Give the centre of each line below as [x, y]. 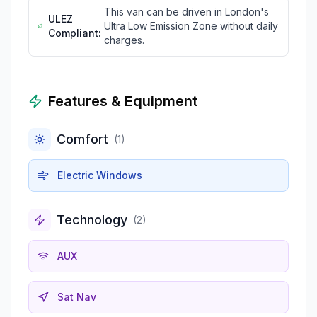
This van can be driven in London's [187, 11]
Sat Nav [77, 296]
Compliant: [75, 33]
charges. [125, 40]
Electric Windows [100, 175]
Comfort [82, 139]
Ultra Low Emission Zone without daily [191, 25]
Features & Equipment [123, 101]
